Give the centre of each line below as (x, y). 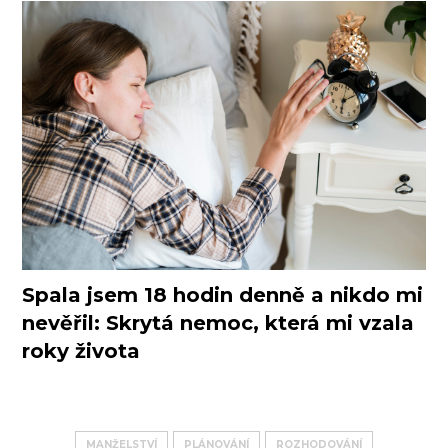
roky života (81, 351)
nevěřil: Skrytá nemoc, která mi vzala (218, 323)
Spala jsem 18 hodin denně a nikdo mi (223, 295)
